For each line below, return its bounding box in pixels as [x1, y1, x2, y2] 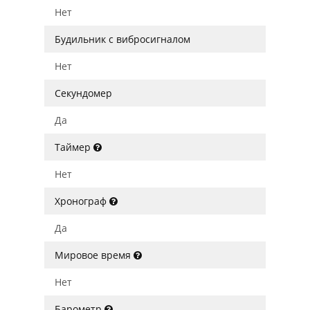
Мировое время [55, 248, 134, 262]
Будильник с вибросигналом [55, 33, 190, 46]
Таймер [55, 140, 93, 154]
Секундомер [55, 86, 112, 100]
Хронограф [55, 194, 109, 208]
